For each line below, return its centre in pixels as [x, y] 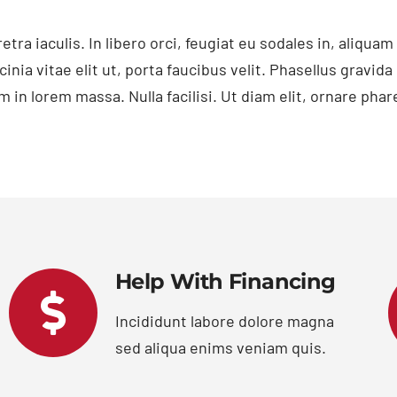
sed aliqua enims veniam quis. [221, 348]
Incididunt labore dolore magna [225, 321]
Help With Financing [226, 282]
